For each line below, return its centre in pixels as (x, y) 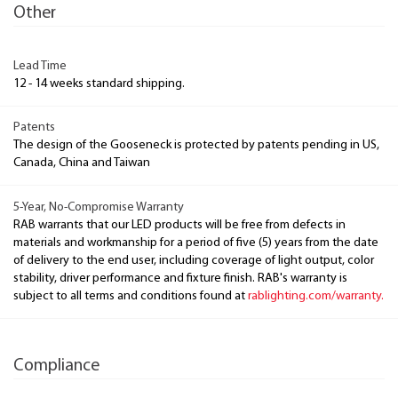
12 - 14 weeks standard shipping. (99, 84)
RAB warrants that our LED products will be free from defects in (179, 225)
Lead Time (40, 66)
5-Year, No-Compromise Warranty (99, 207)
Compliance (56, 366)
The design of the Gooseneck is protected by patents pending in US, (196, 145)
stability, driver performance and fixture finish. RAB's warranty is (180, 278)
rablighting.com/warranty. (316, 296)
